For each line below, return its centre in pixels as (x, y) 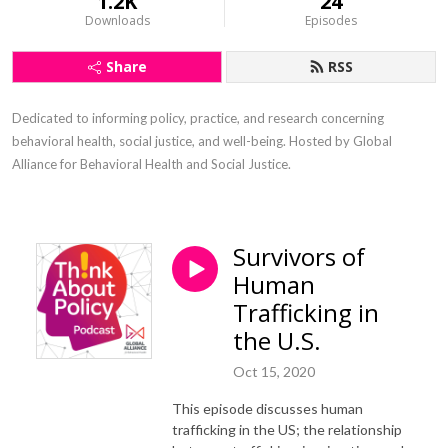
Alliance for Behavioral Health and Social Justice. (151, 164)
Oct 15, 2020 (274, 371)
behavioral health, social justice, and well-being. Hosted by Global (202, 141)
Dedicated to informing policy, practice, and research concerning (198, 118)
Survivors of (299, 256)
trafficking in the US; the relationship (287, 429)
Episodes (330, 20)
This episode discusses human (267, 408)
